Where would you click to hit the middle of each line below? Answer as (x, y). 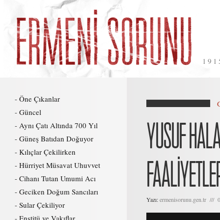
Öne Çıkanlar (40, 99)
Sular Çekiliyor (42, 205)
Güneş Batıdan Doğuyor (56, 138)
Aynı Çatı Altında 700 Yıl (58, 125)
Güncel (30, 112)
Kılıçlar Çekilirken (47, 152)
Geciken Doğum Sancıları (59, 192)
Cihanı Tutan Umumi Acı (57, 178)
